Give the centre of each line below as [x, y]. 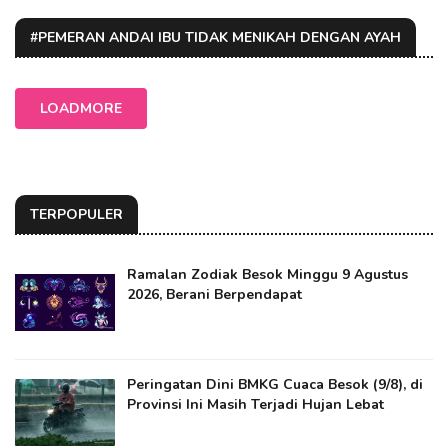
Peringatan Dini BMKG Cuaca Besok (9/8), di [275, 384]
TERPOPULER [76, 214]
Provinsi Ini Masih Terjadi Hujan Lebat [255, 404]
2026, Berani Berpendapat [214, 294]
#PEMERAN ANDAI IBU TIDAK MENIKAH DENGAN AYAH [215, 37]
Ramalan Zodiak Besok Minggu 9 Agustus [267, 274]
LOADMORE [81, 108]
